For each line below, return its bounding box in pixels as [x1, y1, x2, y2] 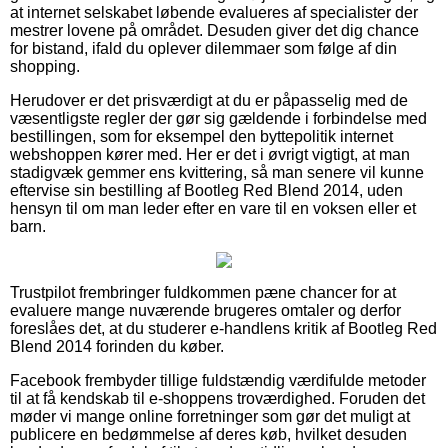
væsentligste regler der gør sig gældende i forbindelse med [10, 109, 427, 127]
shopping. [10, 57, 80, 75]
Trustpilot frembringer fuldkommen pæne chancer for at [10, 283, 396, 301]
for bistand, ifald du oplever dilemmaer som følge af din [10, 39, 397, 57]
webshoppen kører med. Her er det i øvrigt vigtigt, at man [10, 145, 410, 163]
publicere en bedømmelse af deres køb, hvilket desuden [10, 425, 407, 443]
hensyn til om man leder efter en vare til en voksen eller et [10, 199, 416, 217]
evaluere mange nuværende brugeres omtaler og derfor [10, 301, 401, 319]
